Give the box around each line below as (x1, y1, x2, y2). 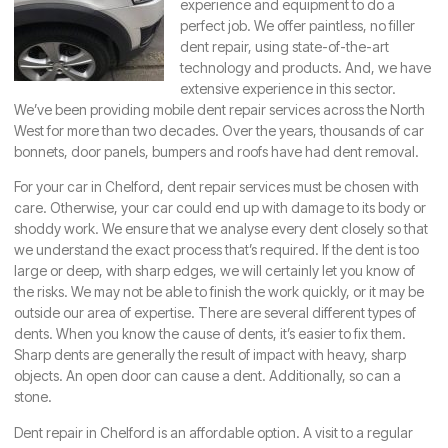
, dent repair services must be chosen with (160, 178, 419, 196)
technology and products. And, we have (180, 59, 431, 76)
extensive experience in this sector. (180, 80, 396, 97)
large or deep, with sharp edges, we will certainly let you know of (14, 262, 415, 280)
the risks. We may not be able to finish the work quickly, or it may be (14, 283, 424, 301)
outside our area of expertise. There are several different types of (14, 304, 416, 322)
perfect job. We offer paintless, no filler (180, 17, 415, 34)
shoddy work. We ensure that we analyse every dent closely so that (14, 220, 428, 238)
